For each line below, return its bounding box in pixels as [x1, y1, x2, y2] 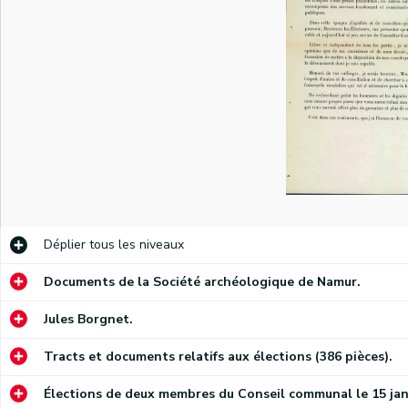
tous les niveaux [85, 236, 184, 254]
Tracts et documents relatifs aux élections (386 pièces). [43, 348, 393, 366]
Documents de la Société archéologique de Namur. [43, 273, 361, 291]
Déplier [43, 236, 86, 254]
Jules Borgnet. [43, 311, 133, 329]
